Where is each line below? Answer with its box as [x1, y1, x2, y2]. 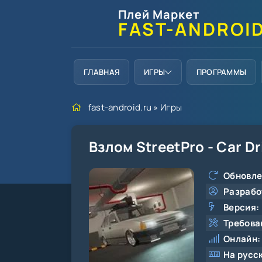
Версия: [223, 201, 260, 213]
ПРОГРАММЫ [196, 67, 247, 77]
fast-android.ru [88, 101, 152, 113]
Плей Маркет [118, 6, 200, 22]
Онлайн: [223, 233, 261, 245]
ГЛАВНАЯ [84, 67, 120, 77]
